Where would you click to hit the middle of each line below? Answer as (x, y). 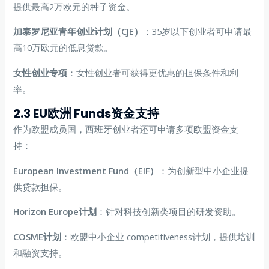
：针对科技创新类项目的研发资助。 (169, 212)
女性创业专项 (41, 72)
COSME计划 (38, 236)
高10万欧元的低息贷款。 (63, 48)
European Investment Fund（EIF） (86, 170)
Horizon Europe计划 (55, 212)
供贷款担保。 (41, 186)
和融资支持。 (41, 252)
